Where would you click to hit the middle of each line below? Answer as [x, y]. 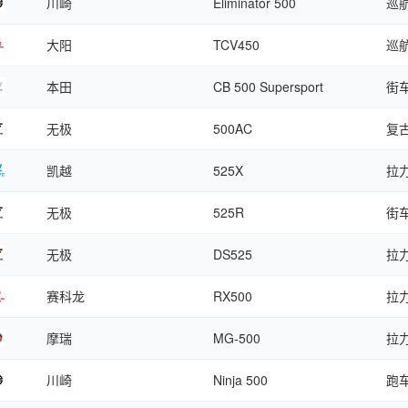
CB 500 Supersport [268, 87]
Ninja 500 [240, 380]
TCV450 [236, 45]
